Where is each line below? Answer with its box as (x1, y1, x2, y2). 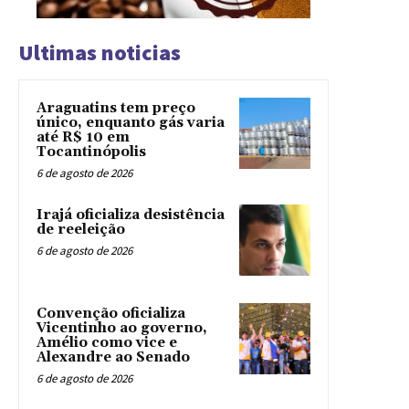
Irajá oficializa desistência (37, 206, 225, 225)
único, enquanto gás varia (37, 114, 225, 132)
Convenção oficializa (37, 305, 185, 323)
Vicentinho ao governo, (37, 320, 207, 338)
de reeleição (37, 221, 125, 239)
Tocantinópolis (37, 143, 146, 162)
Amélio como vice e (37, 334, 177, 352)
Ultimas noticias (18, 38, 181, 68)
